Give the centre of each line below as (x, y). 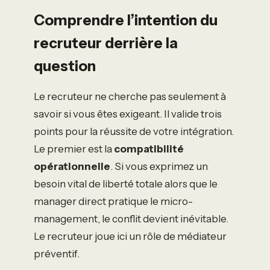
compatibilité (149, 149)
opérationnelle (72, 166)
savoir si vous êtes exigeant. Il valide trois (128, 114)
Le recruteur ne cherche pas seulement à (130, 96)
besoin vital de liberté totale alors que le (126, 184)
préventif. (57, 253)
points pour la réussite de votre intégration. (134, 131)
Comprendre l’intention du (126, 20)
